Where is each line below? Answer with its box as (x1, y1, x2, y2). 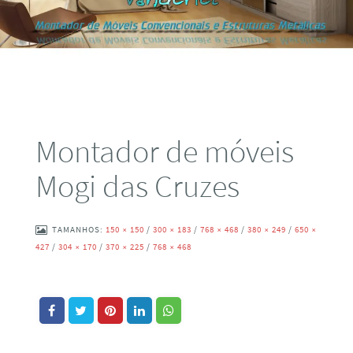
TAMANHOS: (51, 224, 106, 236)
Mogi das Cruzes (35, 165, 240, 206)
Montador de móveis (35, 130, 294, 171)
